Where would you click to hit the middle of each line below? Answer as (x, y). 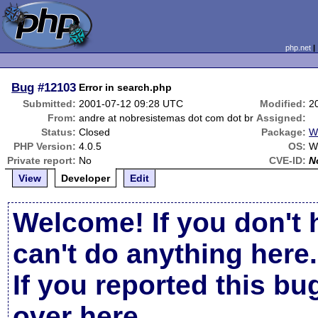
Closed (95, 132)
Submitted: (50, 104)
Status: (59, 132)
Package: (284, 132)
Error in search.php (126, 87)
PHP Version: (45, 146)
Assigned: (281, 118)
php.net (298, 48)
